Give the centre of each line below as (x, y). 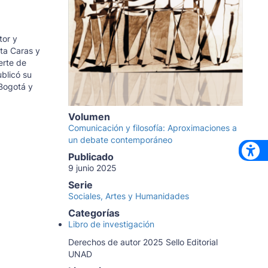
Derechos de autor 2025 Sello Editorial (143, 242)
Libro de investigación (111, 224)
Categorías (94, 213)
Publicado (91, 157)
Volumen (89, 117)
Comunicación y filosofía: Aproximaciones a (152, 128)
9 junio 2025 (92, 168)
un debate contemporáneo (120, 140)
